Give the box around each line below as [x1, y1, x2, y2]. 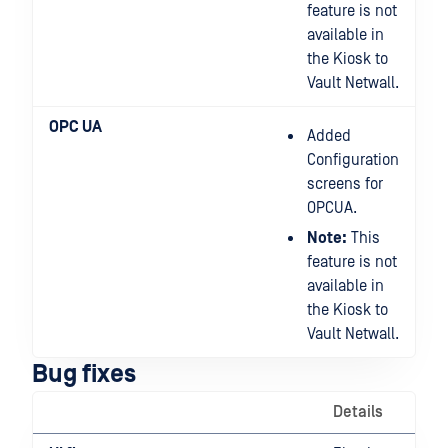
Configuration [307, 151, 399, 169]
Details [333, 403, 383, 421]
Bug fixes [32, 360, 136, 389]
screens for [307, 175, 383, 193]
